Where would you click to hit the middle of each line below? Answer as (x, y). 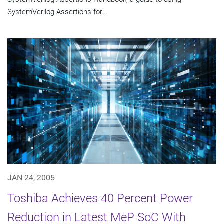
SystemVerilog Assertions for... (58, 12)
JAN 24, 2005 (31, 177)
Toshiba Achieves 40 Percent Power (100, 198)
